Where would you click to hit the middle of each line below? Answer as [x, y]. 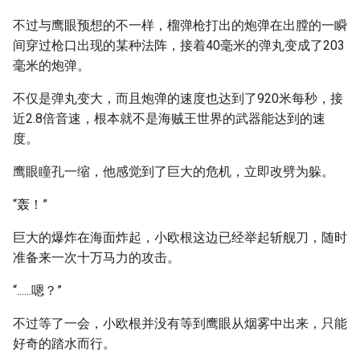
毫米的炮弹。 [51, 65]
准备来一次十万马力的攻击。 [96, 258]
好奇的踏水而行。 [64, 344]
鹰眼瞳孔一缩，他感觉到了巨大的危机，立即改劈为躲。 [174, 172]
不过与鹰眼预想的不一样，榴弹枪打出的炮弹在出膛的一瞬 [180, 25]
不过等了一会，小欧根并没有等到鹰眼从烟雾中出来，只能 [180, 323]
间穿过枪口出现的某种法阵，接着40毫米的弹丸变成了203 [179, 45]
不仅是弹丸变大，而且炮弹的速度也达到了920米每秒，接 [178, 98]
